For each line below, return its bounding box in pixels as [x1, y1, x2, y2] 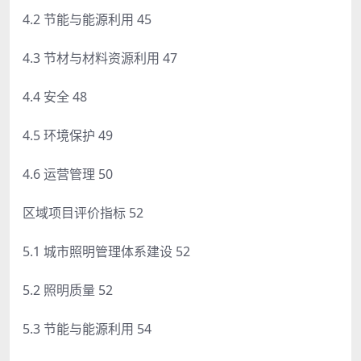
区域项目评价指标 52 [23, 203, 143, 222]
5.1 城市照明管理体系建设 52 [23, 242, 190, 260]
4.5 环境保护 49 [23, 126, 113, 144]
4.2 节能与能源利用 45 [23, 10, 151, 28]
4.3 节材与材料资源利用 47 [23, 48, 177, 67]
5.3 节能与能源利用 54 [23, 319, 151, 338]
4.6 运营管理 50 [23, 164, 113, 183]
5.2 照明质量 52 [23, 280, 113, 299]
